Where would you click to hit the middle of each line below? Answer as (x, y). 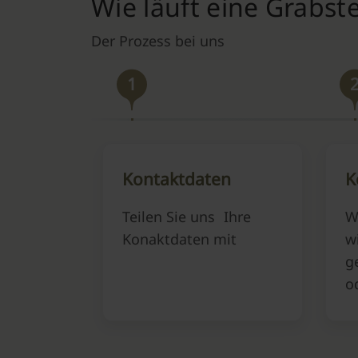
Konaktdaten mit (179, 239)
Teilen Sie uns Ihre (187, 217)
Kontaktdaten (177, 179)
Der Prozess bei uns (158, 41)
